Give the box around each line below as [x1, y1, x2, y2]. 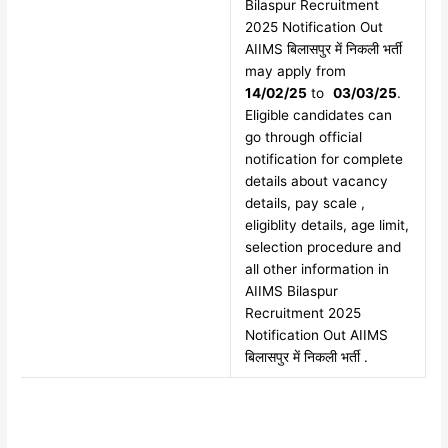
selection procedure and [244, 239, 401, 256]
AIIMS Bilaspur [244, 283, 338, 300]
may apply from [244, 63, 346, 80]
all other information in [244, 261, 389, 278]
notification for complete [244, 151, 403, 168]
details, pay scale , [244, 195, 365, 212]
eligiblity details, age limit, [244, 217, 409, 234]
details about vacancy [244, 173, 388, 190]
